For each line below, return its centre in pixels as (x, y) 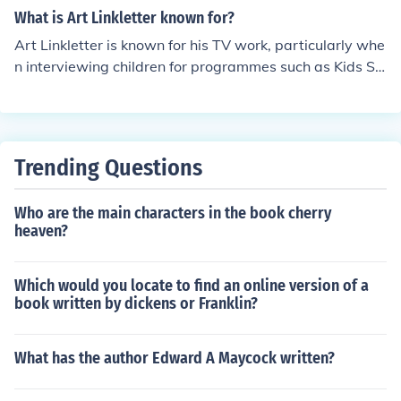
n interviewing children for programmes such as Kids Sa (199, 66)
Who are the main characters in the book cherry (173, 213)
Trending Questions (108, 168)
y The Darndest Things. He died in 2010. (149, 88)
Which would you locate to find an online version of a (192, 286)
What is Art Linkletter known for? (124, 18)
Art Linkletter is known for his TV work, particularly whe (200, 45)
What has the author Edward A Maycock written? (175, 358)
